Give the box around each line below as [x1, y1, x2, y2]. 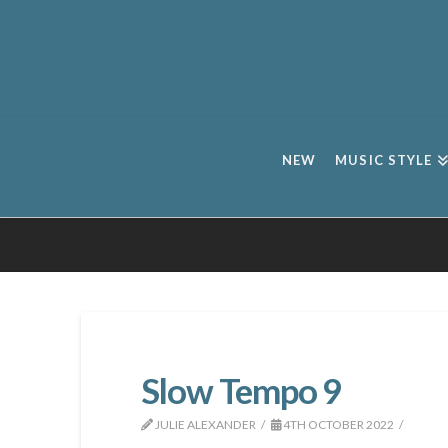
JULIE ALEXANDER [152, 416, 256, 432]
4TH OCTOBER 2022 [281, 416, 395, 432]
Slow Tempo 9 [140, 368, 341, 411]
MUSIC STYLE [335, 151, 433, 168]
